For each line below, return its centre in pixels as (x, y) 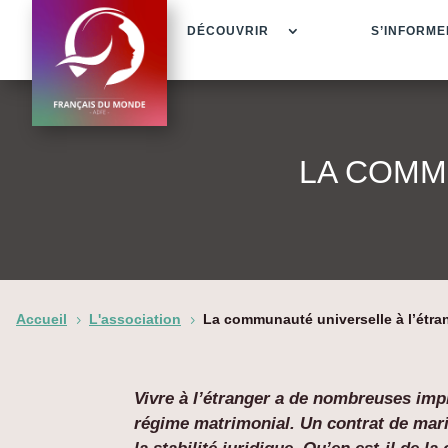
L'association (135, 318)
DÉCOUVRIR (227, 31)
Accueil (41, 318)
